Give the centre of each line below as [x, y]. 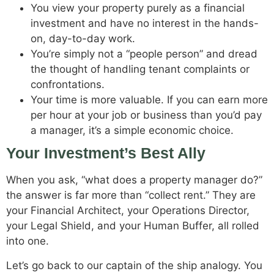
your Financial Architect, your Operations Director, [128, 211]
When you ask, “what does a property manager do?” [134, 180]
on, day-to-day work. [83, 39]
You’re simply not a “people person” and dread [144, 54]
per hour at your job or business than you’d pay [146, 115]
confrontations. [68, 85]
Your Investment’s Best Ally [106, 153]
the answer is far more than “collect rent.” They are [131, 195]
